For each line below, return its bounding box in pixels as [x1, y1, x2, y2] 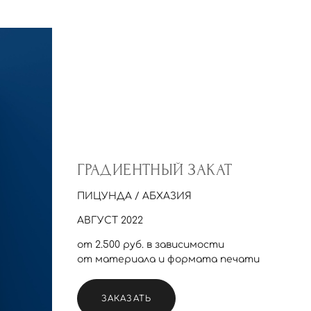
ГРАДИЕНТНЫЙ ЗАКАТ [76, 160, 233, 180]
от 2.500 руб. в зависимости [76, 239, 224, 251]
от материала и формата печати [76, 254, 265, 265]
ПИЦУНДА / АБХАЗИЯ [76, 191, 192, 202]
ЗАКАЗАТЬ [101, 294, 152, 304]
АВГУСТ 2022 [76, 215, 143, 226]
